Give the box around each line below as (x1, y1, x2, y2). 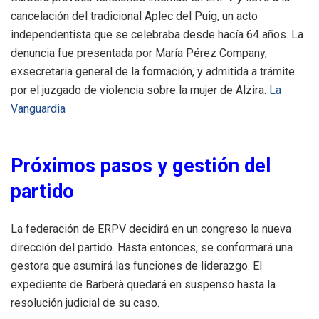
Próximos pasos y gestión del (11, 154, 271, 177)
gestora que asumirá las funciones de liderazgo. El (11, 258, 262, 273)
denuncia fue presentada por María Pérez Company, (11, 46, 267, 60)
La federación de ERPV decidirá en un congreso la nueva (11, 221, 291, 236)
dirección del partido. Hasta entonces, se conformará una (11, 240, 293, 254)
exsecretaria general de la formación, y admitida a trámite (11, 64, 295, 78)
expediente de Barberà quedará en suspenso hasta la (11, 277, 276, 291)
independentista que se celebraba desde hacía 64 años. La (11, 27, 303, 41)
